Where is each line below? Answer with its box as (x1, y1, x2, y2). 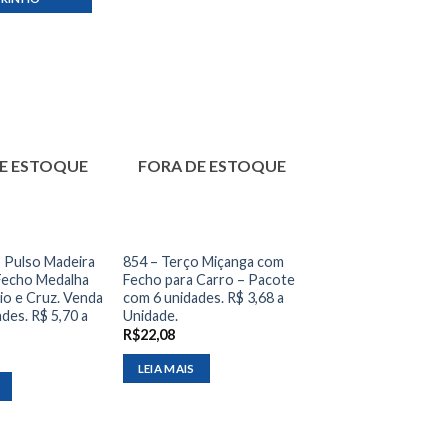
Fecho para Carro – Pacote (122, 270, 295, 288)
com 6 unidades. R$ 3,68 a (122, 288, 284, 306)
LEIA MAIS (137, 361, 195, 375)
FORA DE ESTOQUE (138, 155, 287, 175)
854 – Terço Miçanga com (122, 252, 284, 270)
